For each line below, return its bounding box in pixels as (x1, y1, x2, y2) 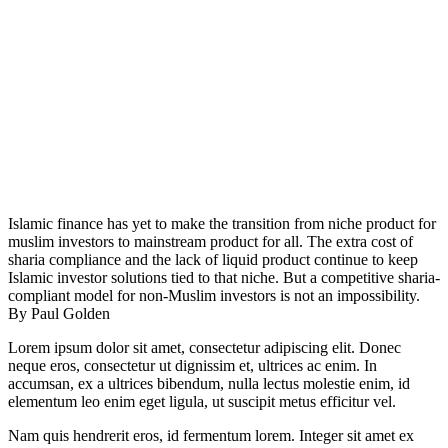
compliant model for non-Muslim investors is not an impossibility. (8, 287, 420, 304)
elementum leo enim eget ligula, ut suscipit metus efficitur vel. (8, 393, 396, 410)
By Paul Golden (8, 305, 110, 322)
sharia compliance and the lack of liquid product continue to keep (8, 251, 418, 268)
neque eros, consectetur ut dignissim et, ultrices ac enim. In (8, 357, 377, 374)
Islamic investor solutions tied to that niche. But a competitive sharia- (8, 269, 440, 286)
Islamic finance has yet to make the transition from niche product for (8, 215, 436, 232)
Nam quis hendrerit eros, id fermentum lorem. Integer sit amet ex (8, 427, 414, 444)
